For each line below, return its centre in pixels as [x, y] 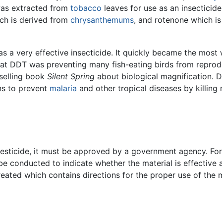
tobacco [86, 8]
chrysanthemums [102, 20]
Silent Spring [71, 77]
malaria [63, 88]
